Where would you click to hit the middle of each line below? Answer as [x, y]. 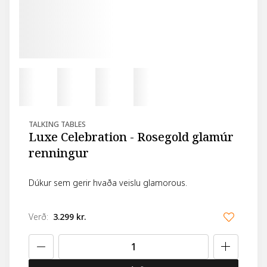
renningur [59, 154]
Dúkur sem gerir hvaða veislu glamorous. [108, 183]
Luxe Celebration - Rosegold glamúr [131, 138]
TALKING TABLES [57, 125]
